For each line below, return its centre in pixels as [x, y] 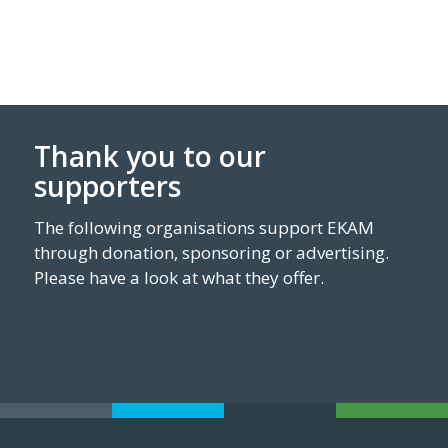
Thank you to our [149, 156]
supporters [107, 186]
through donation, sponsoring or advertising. [211, 253]
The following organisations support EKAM [203, 228]
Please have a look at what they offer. [178, 278]
